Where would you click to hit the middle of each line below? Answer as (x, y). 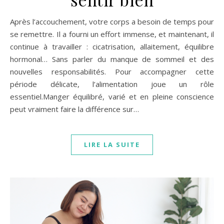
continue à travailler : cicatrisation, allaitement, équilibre (112, 47)
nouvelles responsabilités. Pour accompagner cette (112, 72)
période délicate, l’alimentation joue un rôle (112, 84)
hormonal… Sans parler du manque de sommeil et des (112, 59)
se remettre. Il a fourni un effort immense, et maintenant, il (112, 34)
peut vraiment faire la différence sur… (74, 109)
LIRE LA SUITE (112, 145)
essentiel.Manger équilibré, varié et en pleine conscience (112, 97)
